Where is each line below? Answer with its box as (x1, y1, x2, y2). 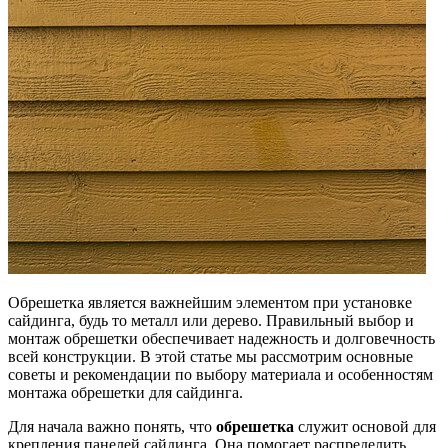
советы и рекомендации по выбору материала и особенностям (8, 365, 433, 383)
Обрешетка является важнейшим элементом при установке (8, 293, 412, 311)
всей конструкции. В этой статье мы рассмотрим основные (8, 347, 413, 365)
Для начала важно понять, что (8, 417, 216, 435)
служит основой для (294, 417, 436, 435)
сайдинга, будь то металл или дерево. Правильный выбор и (8, 311, 414, 329)
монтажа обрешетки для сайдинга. (8, 383, 243, 401)
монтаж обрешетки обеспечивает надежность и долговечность (8, 329, 435, 347)
